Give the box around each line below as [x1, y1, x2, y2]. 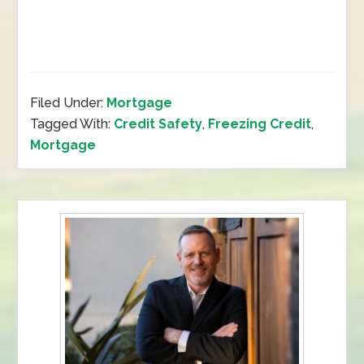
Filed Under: [30, 95, 107, 110]
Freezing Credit [208, 116, 312, 132]
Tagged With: [30, 116, 115, 132]
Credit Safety [114, 116, 203, 132]
